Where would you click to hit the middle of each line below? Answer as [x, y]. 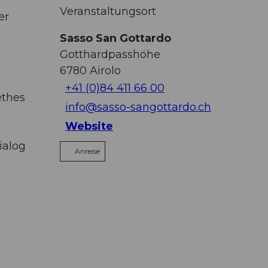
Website [89, 127]
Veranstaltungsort [108, 11]
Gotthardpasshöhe [110, 54]
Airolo [105, 70]
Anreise [87, 151]
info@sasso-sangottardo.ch [138, 107]
